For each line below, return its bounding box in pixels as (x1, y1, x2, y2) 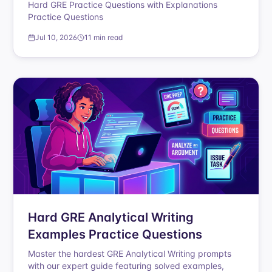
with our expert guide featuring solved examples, (28, 260, 225, 271)
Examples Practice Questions (28, 227, 203, 242)
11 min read (84, 33, 123, 42)
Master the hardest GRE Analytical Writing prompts (28, 248, 232, 259)
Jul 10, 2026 (35, 33, 78, 42)
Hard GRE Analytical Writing (28, 210, 194, 225)
